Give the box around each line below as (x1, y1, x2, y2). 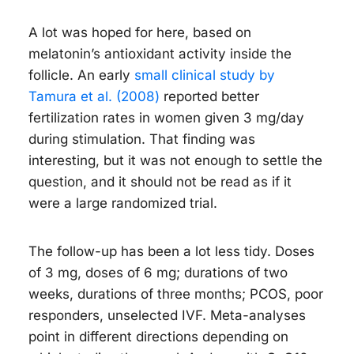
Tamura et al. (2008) (28, 88, 160, 105)
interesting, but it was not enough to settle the (28, 153, 322, 169)
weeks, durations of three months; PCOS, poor (28, 286, 323, 303)
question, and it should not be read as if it (28, 174, 292, 190)
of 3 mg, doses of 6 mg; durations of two (28, 265, 288, 281)
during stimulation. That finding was (28, 131, 255, 148)
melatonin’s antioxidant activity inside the (28, 46, 292, 62)
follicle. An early (28, 67, 134, 84)
